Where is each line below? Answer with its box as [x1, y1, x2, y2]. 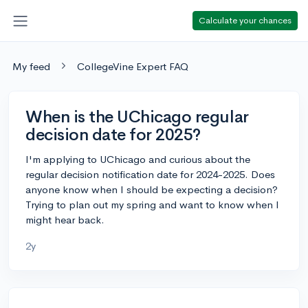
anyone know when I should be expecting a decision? [25, 182, 278, 196]
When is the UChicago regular [25, 106, 249, 127]
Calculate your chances [199, 14, 291, 26]
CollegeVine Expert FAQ [77, 59, 188, 73]
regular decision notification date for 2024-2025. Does [25, 167, 275, 181]
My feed [12, 59, 50, 73]
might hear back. [25, 212, 104, 226]
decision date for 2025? [25, 124, 201, 145]
